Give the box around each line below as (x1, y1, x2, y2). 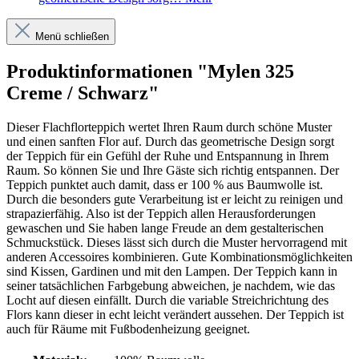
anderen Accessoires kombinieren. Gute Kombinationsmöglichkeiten (6, 249, 353, 264)
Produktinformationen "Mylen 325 (6, 61, 294, 82)
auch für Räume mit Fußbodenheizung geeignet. (6, 321, 250, 336)
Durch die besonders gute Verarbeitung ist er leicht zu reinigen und (6, 192, 343, 206)
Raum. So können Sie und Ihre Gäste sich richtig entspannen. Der (6, 163, 339, 177)
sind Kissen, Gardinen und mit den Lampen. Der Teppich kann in (6, 264, 337, 278)
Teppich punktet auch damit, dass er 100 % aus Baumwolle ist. (6, 177, 323, 192)
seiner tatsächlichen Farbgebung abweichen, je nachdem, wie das (6, 278, 335, 292)
